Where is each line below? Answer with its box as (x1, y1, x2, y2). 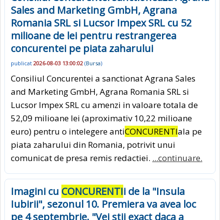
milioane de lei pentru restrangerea (11, 29, 176, 43)
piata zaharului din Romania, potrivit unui (11, 138, 175, 150)
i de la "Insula (123, 184, 185, 198)
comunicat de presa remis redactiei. (11, 152, 152, 164)
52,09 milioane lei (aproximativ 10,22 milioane (11, 112, 192, 124)
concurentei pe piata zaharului (11, 42, 153, 55)
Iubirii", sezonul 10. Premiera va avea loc (11, 197, 196, 211)
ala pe (178, 125, 202, 137)
